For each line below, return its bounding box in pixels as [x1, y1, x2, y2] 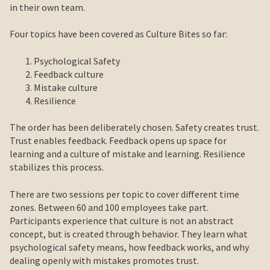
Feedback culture [34, 67, 104, 80]
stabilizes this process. [10, 161, 104, 174]
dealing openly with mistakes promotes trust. [10, 254, 199, 266]
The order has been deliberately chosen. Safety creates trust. [10, 121, 259, 134]
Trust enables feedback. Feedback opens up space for [10, 134, 227, 147]
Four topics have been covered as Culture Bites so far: [10, 28, 227, 40]
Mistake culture [34, 81, 98, 93]
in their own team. [10, 1, 85, 14]
